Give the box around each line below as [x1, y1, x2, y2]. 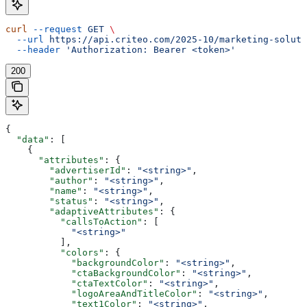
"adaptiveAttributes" [5, 206, 159, 217]
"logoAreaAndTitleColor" [5, 288, 197, 299]
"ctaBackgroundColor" [5, 267, 181, 278]
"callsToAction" [5, 216, 143, 227]
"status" [5, 195, 93, 206]
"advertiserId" [5, 164, 126, 175]
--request [27, 23, 82, 34]
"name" [5, 185, 82, 196]
